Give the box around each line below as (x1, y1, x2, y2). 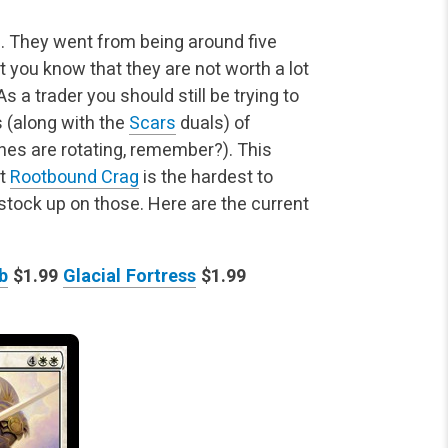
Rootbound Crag (10, 166, 139, 188)
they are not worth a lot (122, 58, 309, 80)
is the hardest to (139, 166, 273, 188)
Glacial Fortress (63, 265, 196, 287)
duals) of (176, 112, 251, 134)
